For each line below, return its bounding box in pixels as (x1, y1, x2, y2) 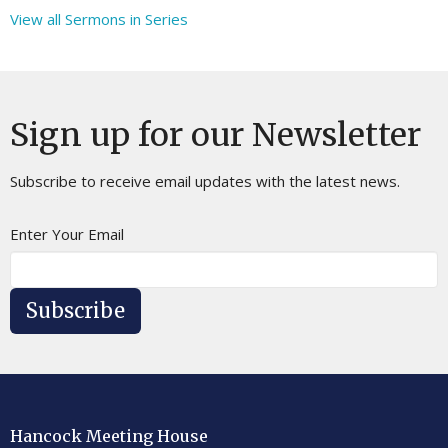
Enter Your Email (10, 224, 124, 245)
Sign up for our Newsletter (10, 115, 421, 156)
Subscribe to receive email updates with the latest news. (10, 171, 400, 192)
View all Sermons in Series (10, 9, 188, 30)
